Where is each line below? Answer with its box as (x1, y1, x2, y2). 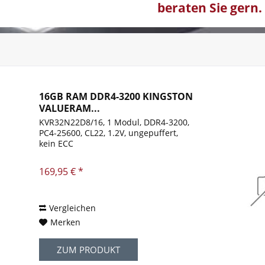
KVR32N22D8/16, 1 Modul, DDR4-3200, (39, 117, 190, 128)
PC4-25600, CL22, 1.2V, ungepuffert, (39, 127, 179, 139)
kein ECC (39, 138, 74, 150)
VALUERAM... (39, 102, 101, 115)
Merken (50, 216, 81, 228)
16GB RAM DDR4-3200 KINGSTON (39, 90, 193, 104)
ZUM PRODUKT (57, 244, 121, 256)
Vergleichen (49, 202, 96, 214)
